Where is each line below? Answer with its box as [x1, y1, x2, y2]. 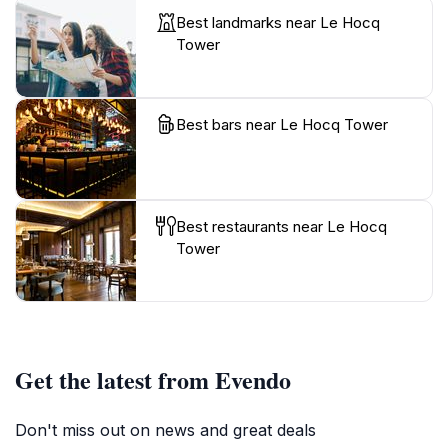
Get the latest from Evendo [15, 361, 291, 397]
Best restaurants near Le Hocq [176, 216, 387, 236]
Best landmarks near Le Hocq [176, 12, 380, 32]
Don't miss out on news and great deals [15, 419, 316, 440]
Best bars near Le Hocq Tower [176, 114, 388, 134]
